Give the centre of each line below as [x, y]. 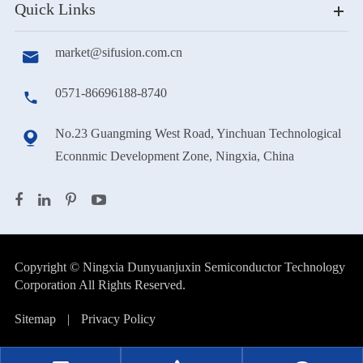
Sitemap [35, 319]
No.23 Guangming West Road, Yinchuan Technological [198, 133]
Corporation [46, 285]
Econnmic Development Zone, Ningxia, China [174, 156]
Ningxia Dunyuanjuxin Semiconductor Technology [214, 267]
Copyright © [48, 267]
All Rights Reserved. [132, 285]
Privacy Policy [118, 319]
